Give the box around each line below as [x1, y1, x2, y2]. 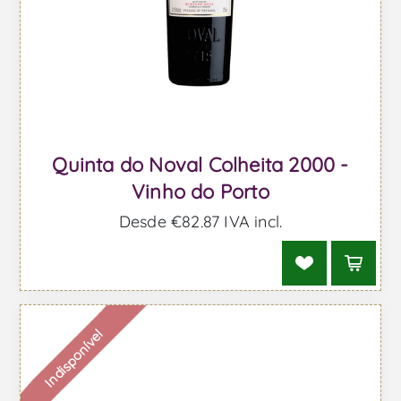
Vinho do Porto [132, 179, 269, 204]
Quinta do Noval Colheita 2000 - [52, 152, 349, 177]
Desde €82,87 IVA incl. [118, 210, 283, 232]
